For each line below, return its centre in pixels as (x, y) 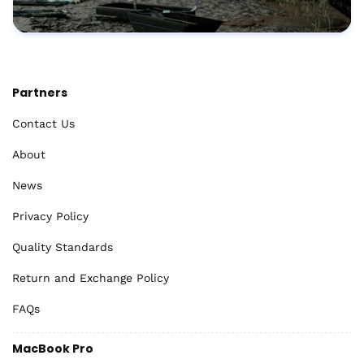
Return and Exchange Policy (91, 278)
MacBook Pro (53, 349)
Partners (40, 93)
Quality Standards (63, 247)
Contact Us (43, 123)
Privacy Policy (50, 216)
